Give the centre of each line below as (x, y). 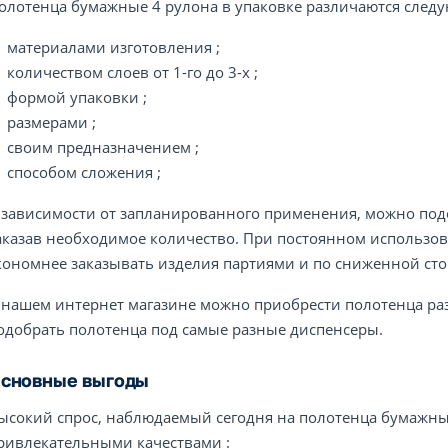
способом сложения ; (84, 172)
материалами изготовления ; (113, 47)
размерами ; (51, 122)
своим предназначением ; (103, 147)
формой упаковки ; (77, 97)
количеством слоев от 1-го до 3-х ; (132, 72)
